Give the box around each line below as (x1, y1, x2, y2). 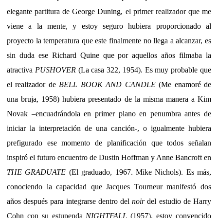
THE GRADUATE (7, 167, 66, 176)
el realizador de (7, 80, 59, 89)
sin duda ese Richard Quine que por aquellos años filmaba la (7, 51, 211, 59)
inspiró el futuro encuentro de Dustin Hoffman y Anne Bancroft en (7, 153, 211, 162)
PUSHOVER (35, 65, 76, 74)
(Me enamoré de (155, 80, 212, 89)
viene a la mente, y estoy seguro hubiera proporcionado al (7, 21, 211, 30)
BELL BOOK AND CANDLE (59, 80, 156, 89)
